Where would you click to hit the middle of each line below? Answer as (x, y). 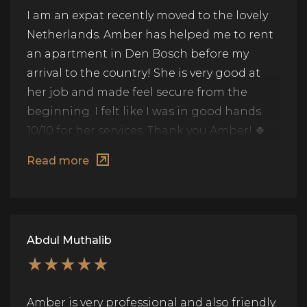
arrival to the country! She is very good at (144, 73)
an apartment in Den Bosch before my (138, 54)
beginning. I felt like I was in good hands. (145, 111)
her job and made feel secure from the (137, 92)
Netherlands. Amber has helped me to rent (150, 35)
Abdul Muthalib (69, 240)
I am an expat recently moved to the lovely (147, 15)
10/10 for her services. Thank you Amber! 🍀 (146, 131)
